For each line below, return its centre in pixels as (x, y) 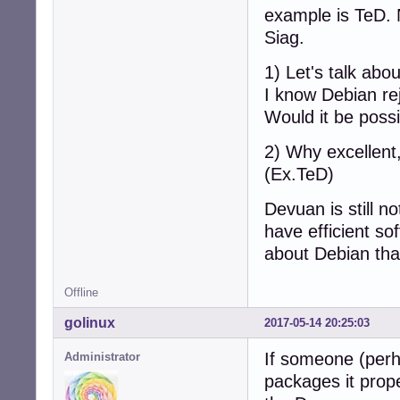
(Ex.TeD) (299, 174)
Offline (81, 292)
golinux (90, 322)
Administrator (102, 356)
